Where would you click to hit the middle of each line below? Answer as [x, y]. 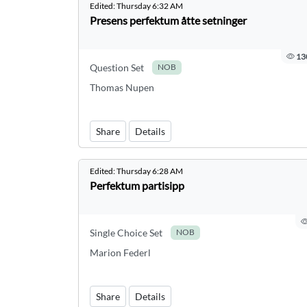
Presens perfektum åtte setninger [168, 20]
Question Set [117, 67]
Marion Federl [120, 253]
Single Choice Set [126, 233]
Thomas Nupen [122, 87]
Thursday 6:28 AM [150, 171]
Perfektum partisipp [137, 185]
